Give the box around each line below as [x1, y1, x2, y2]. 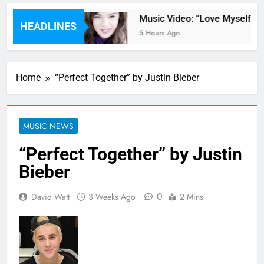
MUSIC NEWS [23, 120, 74, 133]
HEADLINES [20, 20, 77, 33]
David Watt [31, 191, 70, 203]
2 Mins [180, 191, 203, 203]
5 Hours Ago [134, 28, 176, 39]
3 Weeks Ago [88, 191, 136, 203]
